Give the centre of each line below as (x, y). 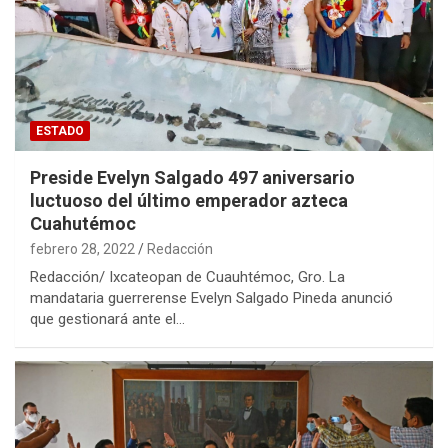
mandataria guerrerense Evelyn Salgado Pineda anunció (211, 297)
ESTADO (60, 130)
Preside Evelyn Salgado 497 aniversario (192, 177)
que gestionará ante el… (107, 318)
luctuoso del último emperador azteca (189, 200)
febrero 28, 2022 (82, 248)
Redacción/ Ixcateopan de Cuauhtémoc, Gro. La (187, 276)
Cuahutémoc (83, 223)
